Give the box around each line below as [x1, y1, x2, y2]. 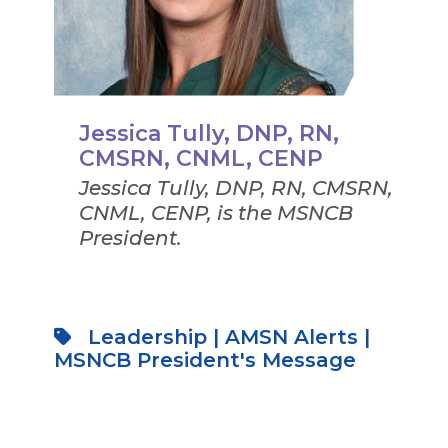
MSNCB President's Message [53, 347, 356, 372]
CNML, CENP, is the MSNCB [78, 200, 353, 225]
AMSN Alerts [224, 324, 358, 349]
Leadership [87, 324, 207, 349]
